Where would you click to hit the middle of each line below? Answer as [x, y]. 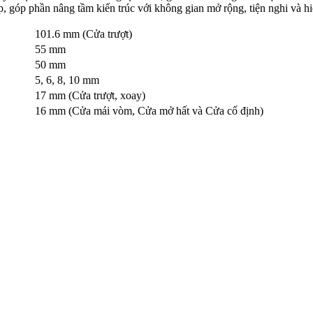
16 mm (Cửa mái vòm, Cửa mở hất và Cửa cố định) [149, 111]
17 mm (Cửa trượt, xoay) [90, 96]
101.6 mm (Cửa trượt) [83, 34]
